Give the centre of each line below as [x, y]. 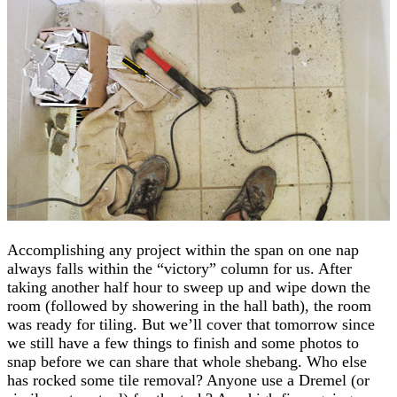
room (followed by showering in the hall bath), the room [189, 305]
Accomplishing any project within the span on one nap [183, 249]
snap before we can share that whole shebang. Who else [187, 361]
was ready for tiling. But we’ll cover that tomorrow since [191, 324]
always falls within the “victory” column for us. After [179, 268]
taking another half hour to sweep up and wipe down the [189, 287]
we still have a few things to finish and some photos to [183, 343]
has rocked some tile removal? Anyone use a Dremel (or [188, 380]
